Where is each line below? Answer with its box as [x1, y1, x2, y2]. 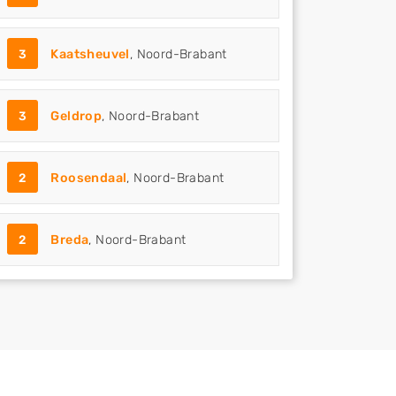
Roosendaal [50, 171, 127, 186]
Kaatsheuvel [50, 47, 130, 62]
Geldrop [50, 109, 103, 124]
